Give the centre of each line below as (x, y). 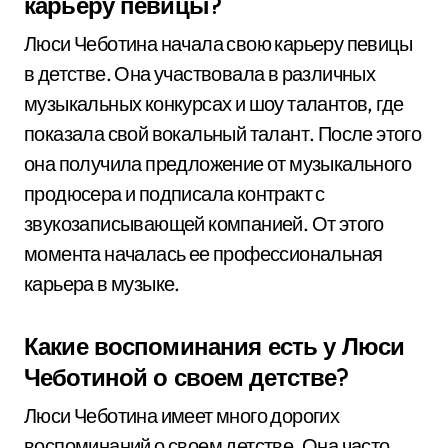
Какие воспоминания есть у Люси (214, 346)
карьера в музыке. (102, 283)
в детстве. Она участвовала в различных (200, 73)
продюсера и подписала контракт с (174, 193)
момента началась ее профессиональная (203, 253)
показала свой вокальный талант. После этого (223, 133)
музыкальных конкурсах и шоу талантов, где (214, 103)
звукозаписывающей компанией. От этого (204, 223)
